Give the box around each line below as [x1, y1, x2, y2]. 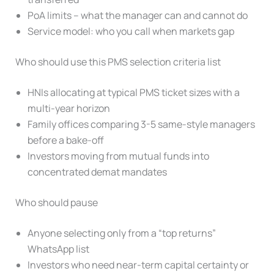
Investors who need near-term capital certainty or [27, 257, 249, 272]
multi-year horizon [27, 101, 110, 115]
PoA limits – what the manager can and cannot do [27, 8, 248, 22]
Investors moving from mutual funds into [27, 149, 209, 163]
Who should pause [15, 195, 98, 209]
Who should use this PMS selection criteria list [15, 54, 221, 68]
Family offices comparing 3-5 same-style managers [27, 117, 255, 131]
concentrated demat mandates [27, 165, 167, 179]
